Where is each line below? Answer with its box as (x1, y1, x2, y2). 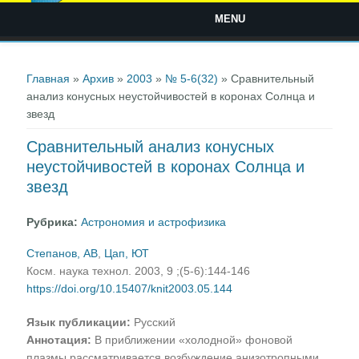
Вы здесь (10, 54, 73, 71)
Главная (26, 72, 71, 86)
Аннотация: (26, 333, 95, 346)
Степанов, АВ (26, 246, 99, 260)
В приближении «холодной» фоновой (95, 333, 293, 346)
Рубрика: (26, 216, 82, 229)
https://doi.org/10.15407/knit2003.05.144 (26, 281, 233, 295)
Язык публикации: (26, 315, 131, 329)
